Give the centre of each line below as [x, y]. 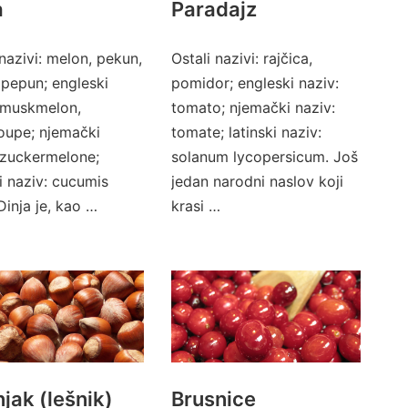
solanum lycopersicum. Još [264, 156]
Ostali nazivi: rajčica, [241, 58]
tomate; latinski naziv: [246, 132]
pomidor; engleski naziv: [255, 82]
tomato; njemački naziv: [253, 107]
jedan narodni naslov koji [257, 181]
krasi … [195, 205]
